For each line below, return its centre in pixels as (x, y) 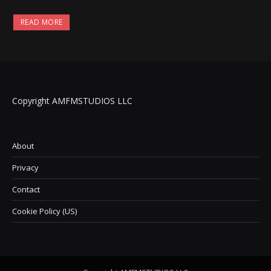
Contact (26, 189)
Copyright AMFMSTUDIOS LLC (72, 100)
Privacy (25, 167)
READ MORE (42, 22)
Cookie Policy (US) (44, 211)
